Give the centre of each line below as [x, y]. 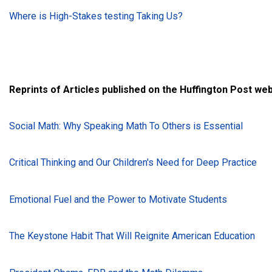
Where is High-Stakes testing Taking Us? [96, 16]
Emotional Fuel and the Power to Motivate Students [118, 199]
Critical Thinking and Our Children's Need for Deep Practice [133, 163]
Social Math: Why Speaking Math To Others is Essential [126, 126]
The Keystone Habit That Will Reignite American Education [132, 236]
